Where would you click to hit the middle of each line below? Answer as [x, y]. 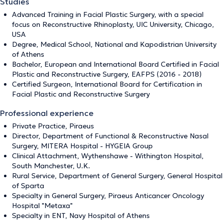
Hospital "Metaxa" [42, 205]
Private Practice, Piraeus [53, 126]
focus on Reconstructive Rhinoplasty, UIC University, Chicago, [113, 24]
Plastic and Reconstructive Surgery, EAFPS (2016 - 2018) [107, 74]
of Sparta [28, 185]
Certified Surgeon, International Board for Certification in [107, 84]
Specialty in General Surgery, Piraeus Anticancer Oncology [108, 195]
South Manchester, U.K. [51, 166]
